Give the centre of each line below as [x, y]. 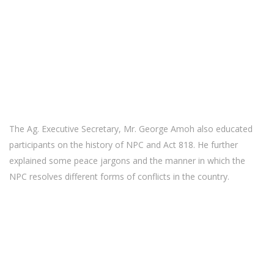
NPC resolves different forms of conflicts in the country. [119, 176]
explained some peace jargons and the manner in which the [127, 161]
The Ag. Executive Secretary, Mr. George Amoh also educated [131, 129]
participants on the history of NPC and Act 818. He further [124, 145]
